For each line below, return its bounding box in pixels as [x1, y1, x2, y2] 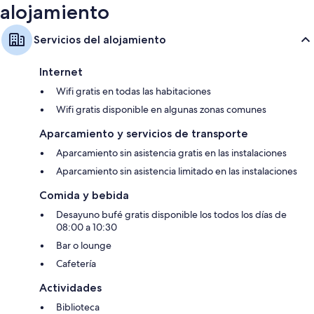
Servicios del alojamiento [34, 33, 166, 47]
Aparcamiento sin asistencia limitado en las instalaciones [56, 165, 297, 178]
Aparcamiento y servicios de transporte [39, 127, 248, 141]
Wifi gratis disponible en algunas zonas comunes [56, 103, 266, 116]
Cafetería [56, 257, 96, 271]
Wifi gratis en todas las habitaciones [56, 85, 211, 98]
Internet [39, 65, 83, 79]
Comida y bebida [39, 189, 129, 203]
